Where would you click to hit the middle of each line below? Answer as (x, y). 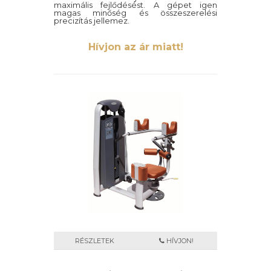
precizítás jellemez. (92, 21)
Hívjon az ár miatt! (135, 47)
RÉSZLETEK (95, 241)
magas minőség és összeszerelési (135, 13)
